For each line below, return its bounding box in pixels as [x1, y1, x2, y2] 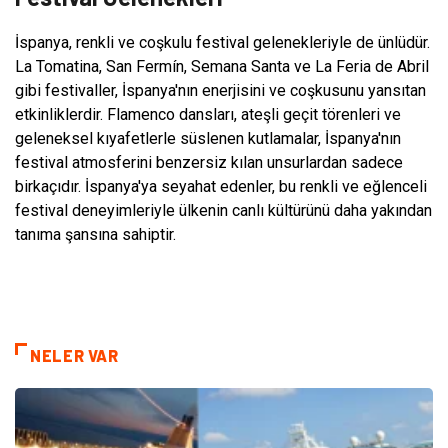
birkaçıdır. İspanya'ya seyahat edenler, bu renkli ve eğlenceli [15, 176, 427, 196]
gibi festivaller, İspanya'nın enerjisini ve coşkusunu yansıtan [15, 80, 426, 100]
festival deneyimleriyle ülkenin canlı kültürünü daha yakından [15, 200, 432, 220]
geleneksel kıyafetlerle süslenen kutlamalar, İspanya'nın [15, 128, 401, 148]
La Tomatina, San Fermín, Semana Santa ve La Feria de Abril [15, 56, 429, 76]
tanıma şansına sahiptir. [15, 224, 176, 244]
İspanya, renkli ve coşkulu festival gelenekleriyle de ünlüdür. [15, 32, 430, 52]
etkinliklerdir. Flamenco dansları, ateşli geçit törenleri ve [15, 104, 401, 124]
